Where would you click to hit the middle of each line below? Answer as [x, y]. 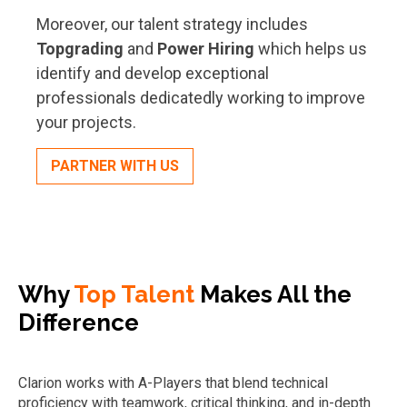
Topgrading [82, 49]
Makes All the [273, 294]
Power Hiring [206, 49]
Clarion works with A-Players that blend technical [173, 383]
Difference [79, 323]
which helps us [311, 49]
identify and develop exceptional [153, 73]
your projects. [86, 122]
